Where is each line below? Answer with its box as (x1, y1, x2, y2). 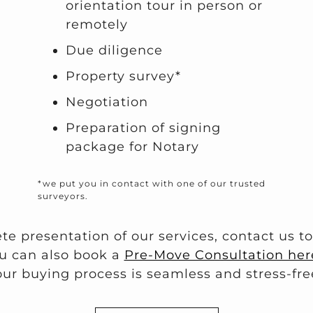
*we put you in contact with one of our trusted (37, 178, 265, 189)
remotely (65, 17, 128, 33)
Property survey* (65, 68, 181, 85)
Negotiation (65, 94, 148, 110)
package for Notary (65, 139, 199, 155)
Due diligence (65, 43, 163, 59)
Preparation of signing (65, 120, 221, 136)
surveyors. (37, 191, 88, 202)
